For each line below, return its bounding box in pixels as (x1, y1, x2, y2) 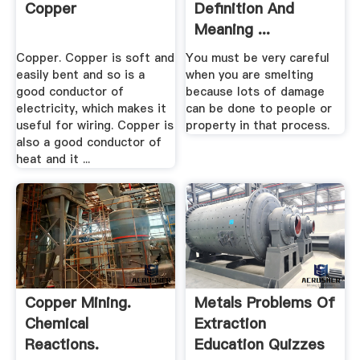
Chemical (24, 313, 88, 334)
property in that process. (186, 117, 330, 133)
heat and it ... (15, 150, 90, 167)
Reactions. (24, 334, 99, 355)
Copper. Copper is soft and (15, 49, 174, 66)
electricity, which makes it (15, 100, 166, 117)
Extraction (194, 313, 267, 334)
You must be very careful (186, 49, 330, 66)
